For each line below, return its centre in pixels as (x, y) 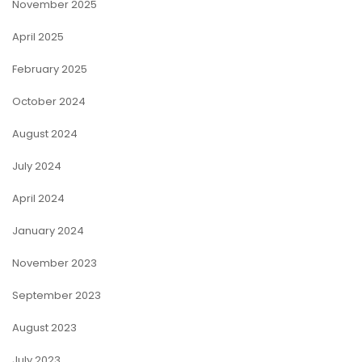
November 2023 (55, 263)
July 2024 (37, 166)
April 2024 (38, 198)
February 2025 (50, 69)
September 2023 (57, 295)
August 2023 (44, 328)
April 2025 (38, 37)
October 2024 (49, 101)
